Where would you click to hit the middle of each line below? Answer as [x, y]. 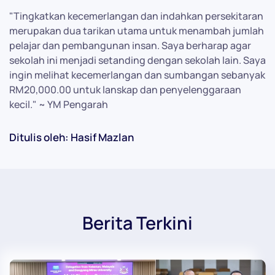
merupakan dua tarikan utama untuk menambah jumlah [137, 30]
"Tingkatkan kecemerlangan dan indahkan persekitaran [136, 16]
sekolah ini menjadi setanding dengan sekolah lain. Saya [137, 60]
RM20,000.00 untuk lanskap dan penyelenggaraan [125, 89]
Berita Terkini [137, 223]
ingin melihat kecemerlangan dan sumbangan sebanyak [137, 75]
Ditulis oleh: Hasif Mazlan [72, 137]
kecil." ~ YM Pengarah [59, 104]
